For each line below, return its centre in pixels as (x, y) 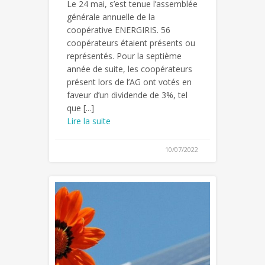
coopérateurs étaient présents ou (131, 43)
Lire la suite (89, 121)
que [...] (80, 108)
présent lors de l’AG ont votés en (129, 82)
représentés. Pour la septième (124, 56)
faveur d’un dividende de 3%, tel (127, 95)
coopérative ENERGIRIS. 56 (119, 30)
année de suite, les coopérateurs (130, 69)
